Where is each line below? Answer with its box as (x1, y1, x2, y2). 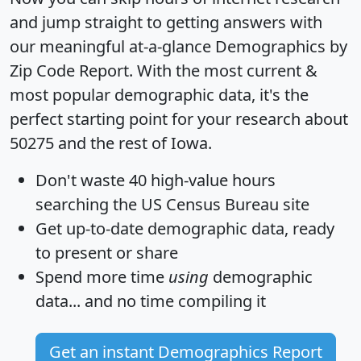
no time (117, 289, 174, 312)
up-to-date (66, 217, 143, 239)
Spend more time (35, 265, 168, 288)
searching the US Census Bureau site (35, 193, 309, 215)
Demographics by (215, 35, 347, 57)
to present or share (35, 241, 178, 263)
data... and (35, 289, 117, 312)
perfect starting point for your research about (10, 107, 348, 130)
